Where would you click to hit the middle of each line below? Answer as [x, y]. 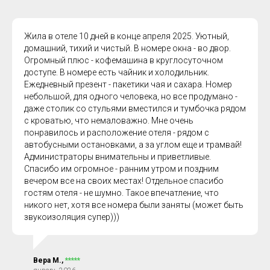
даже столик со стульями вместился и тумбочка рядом [135, 108]
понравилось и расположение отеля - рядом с [117, 133]
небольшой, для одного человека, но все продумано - [131, 96]
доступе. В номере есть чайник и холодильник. [117, 72]
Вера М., [49, 260]
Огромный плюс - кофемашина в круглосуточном [124, 60]
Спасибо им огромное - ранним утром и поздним [121, 169]
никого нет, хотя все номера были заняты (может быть [134, 205]
